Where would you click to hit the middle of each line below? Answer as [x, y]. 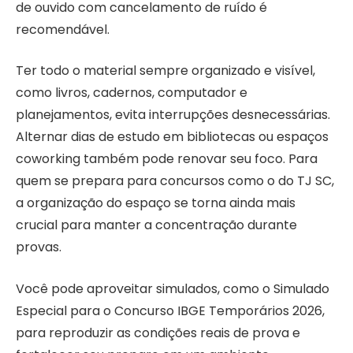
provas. [39, 247]
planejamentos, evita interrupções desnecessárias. [173, 115]
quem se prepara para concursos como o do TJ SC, [175, 181]
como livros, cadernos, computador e [132, 93]
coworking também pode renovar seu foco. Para [167, 159]
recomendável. [63, 29]
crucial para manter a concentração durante [156, 225]
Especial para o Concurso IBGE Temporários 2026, [170, 311]
